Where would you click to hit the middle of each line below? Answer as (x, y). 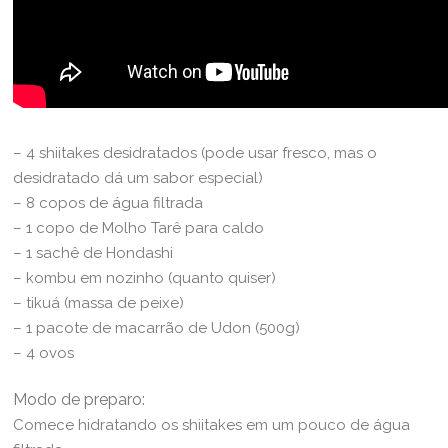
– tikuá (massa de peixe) (99, 302)
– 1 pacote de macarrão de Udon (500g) (157, 327)
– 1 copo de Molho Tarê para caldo (139, 227)
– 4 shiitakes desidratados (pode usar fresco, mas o (195, 152)
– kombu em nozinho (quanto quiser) (145, 277)
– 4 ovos (44, 352)
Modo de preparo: (79, 399)
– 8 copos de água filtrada (108, 202)
